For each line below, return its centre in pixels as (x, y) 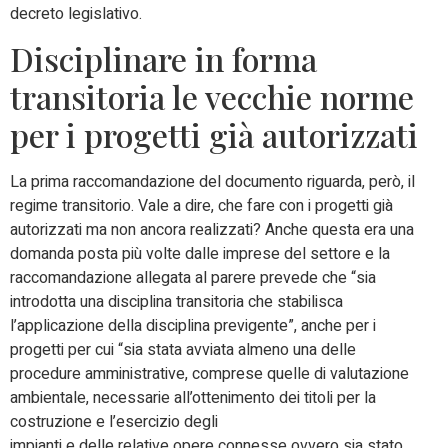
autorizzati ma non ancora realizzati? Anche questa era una (212, 230)
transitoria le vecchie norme (212, 97)
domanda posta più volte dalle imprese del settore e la (200, 254)
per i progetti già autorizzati (214, 135)
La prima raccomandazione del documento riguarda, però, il (212, 182)
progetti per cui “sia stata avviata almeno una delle (183, 350)
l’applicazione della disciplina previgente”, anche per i (193, 326)
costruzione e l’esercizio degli (114, 422)
